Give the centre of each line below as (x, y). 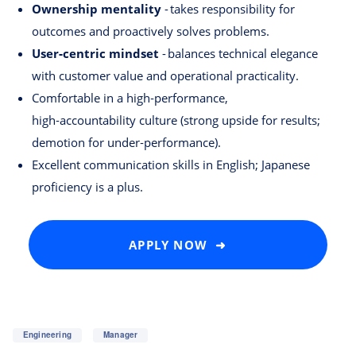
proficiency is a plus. (87, 187)
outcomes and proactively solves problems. (151, 31)
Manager (120, 335)
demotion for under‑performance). (126, 143)
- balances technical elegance (238, 54)
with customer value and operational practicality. (165, 76)
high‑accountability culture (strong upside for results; (176, 120)
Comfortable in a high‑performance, (130, 98)
